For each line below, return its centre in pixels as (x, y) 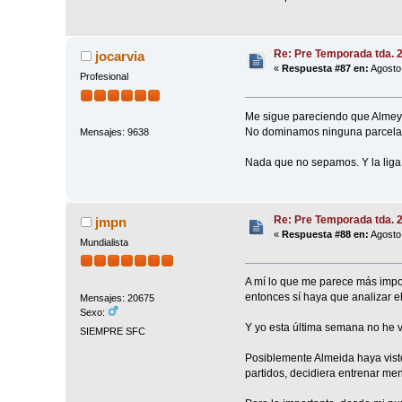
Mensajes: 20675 (118, 297)
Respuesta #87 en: (326, 69)
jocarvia (119, 57)
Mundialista (105, 242)
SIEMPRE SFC (113, 331)
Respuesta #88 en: (326, 234)
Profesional (105, 77)
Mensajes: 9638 (115, 131)
